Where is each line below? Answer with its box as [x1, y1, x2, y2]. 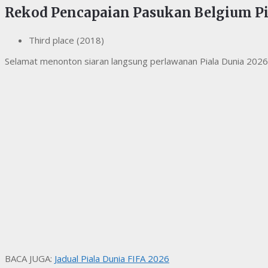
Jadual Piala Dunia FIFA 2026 [54, 252, 169, 265]
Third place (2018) [29, 34, 104, 47]
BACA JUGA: [5, 252, 54, 265]
